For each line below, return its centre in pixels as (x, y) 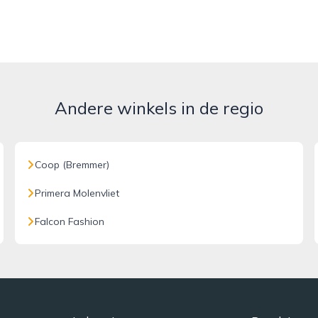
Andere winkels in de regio (159, 108)
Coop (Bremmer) (72, 165)
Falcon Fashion (70, 221)
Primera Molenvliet (77, 193)
